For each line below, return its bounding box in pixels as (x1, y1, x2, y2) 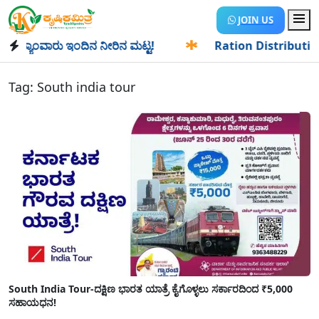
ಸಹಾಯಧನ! (9, 296, 56, 310)
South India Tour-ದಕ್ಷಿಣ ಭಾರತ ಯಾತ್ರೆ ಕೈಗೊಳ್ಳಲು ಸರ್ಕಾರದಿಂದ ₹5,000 (9, 282, 293, 296)
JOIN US (236, 13, 273, 26)
